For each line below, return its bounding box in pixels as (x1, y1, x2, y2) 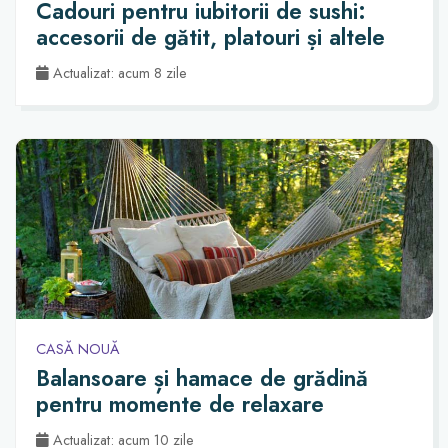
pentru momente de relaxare (36, 388, 324, 421)
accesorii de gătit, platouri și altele (36, 21, 385, 54)
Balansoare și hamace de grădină (36, 362, 368, 395)
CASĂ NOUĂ (36, 339, 120, 360)
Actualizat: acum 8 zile (49, 63, 187, 84)
